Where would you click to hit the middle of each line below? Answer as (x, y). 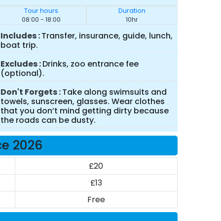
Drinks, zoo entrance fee (90, 64)
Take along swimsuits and (114, 92)
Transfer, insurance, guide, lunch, (107, 36)
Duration (132, 11)
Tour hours (41, 11)
